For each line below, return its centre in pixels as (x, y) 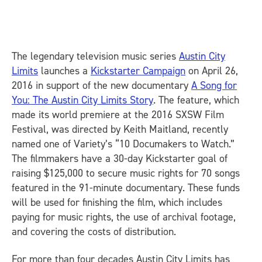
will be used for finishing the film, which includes (117, 202)
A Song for (214, 85)
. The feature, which (196, 100)
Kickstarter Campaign (138, 70)
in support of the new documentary (112, 85)
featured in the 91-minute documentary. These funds (126, 187)
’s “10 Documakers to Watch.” (170, 144)
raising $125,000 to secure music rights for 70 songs (126, 173)
